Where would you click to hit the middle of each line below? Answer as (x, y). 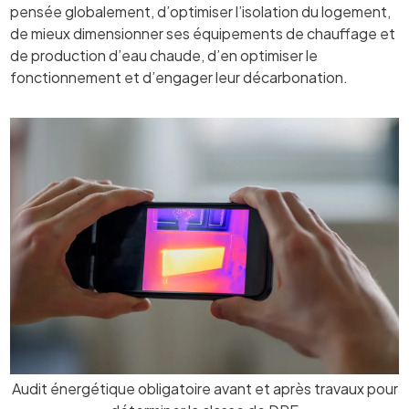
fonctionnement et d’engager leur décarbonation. (179, 77)
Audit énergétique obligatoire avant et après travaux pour (204, 389)
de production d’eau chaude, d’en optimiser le (164, 55)
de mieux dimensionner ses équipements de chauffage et (203, 33)
